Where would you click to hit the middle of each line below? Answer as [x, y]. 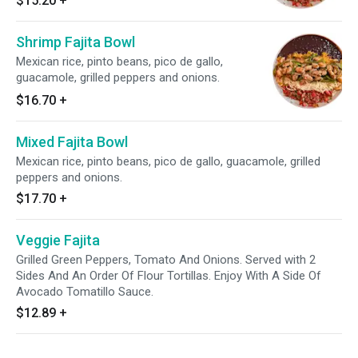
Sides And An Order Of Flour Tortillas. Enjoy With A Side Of [169, 276]
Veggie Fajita [58, 240]
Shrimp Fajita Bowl [76, 42]
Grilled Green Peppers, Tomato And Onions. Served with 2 [166, 260]
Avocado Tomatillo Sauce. [85, 292]
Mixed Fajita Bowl [72, 142]
